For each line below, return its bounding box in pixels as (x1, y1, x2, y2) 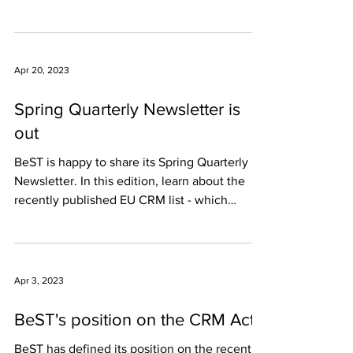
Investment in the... (14, 2, 120, 15)
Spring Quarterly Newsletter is (14, 100, 240, 118)
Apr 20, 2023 (14, 65, 69, 76)
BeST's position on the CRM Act (14, 310, 255, 329)
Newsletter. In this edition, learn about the (14, 174, 245, 188)
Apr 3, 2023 (14, 275, 64, 286)
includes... (14, 212, 70, 225)
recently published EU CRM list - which (14, 193, 228, 206)
